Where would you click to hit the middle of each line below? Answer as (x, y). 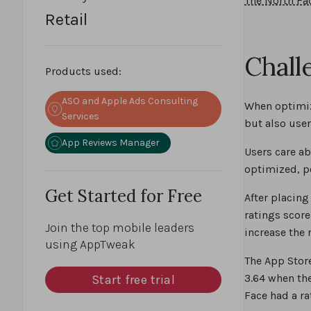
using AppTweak (90, 244)
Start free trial (133, 280)
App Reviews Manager (111, 143)
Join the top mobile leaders (120, 228)
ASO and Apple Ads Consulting (130, 101)
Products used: (83, 71)
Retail (66, 19)
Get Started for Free (124, 196)
